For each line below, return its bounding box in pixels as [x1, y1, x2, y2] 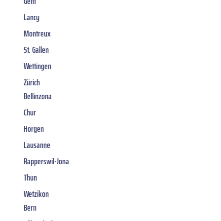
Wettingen [24, 59, 51, 74]
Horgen [24, 122, 44, 136]
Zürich [24, 75, 40, 90]
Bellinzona [24, 89, 52, 104]
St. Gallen [24, 43, 49, 57]
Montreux [24, 27, 51, 41]
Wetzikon [24, 187, 49, 201]
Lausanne [24, 138, 50, 152]
